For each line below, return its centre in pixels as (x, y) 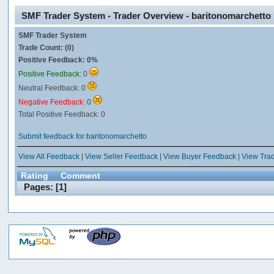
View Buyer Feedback (200, 157)
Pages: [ (42, 187)
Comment (81, 176)
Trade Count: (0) (46, 47)
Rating (35, 176)
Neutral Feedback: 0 (53, 88)
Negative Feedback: (53, 102)
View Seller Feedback (122, 157)
